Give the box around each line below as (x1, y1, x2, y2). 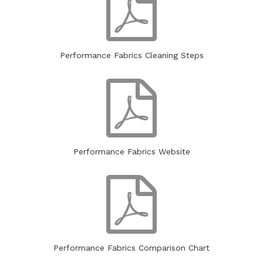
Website (158, 146, 190, 156)
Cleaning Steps (144, 50, 204, 60)
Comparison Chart (139, 242, 210, 252)
